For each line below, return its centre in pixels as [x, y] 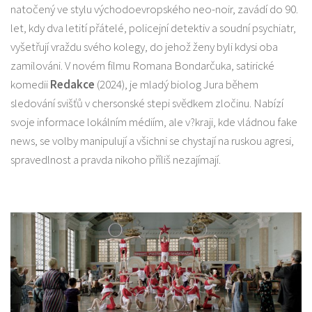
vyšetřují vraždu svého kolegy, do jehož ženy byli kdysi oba [144, 47]
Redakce [72, 85]
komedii [30, 85]
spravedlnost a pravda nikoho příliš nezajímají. [116, 160]
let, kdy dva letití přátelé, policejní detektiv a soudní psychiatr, [153, 28]
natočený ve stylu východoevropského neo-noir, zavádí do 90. [154, 9]
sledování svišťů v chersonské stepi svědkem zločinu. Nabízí [147, 103]
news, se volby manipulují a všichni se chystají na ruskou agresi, [152, 141]
